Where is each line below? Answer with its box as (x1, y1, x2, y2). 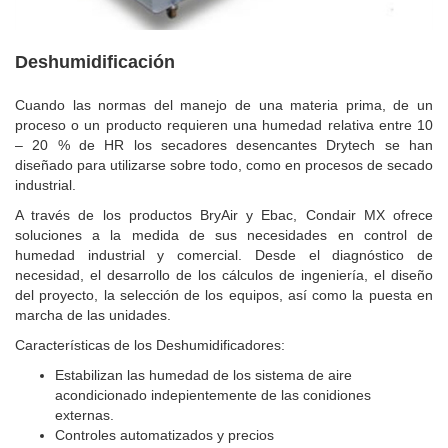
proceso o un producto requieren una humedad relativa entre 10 (15, 116, 433, 133)
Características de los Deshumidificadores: (15, 336, 285, 353)
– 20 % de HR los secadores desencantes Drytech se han (15, 136, 433, 153)
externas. (55, 406, 114, 423)
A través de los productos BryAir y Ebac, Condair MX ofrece (15, 206, 433, 223)
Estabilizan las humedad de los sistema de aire (55, 366, 352, 383)
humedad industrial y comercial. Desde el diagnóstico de (15, 246, 433, 263)
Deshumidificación (15, 51, 175, 72)
